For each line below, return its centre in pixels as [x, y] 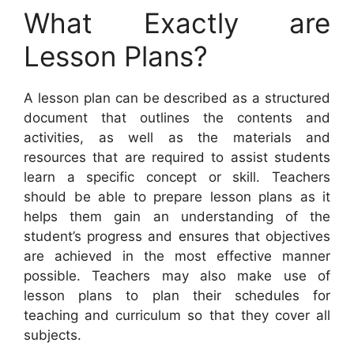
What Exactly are [177, 23]
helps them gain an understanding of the [177, 216]
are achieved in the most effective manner [177, 256]
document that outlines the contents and [177, 117]
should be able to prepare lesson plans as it [177, 196]
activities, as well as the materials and [177, 137]
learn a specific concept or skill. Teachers [177, 177]
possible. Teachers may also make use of [177, 275]
